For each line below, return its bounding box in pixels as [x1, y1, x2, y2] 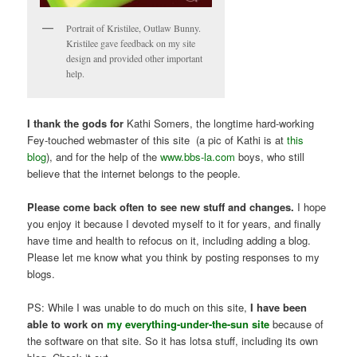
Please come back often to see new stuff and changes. [27, 199, 298, 215]
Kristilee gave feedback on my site [66, 36, 196, 49]
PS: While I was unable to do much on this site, [27, 300, 251, 316]
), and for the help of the [46, 149, 161, 165]
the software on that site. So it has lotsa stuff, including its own [27, 333, 319, 349]
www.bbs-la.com [160, 149, 236, 165]
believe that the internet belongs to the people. [27, 166, 241, 182]
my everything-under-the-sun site [107, 316, 270, 332]
